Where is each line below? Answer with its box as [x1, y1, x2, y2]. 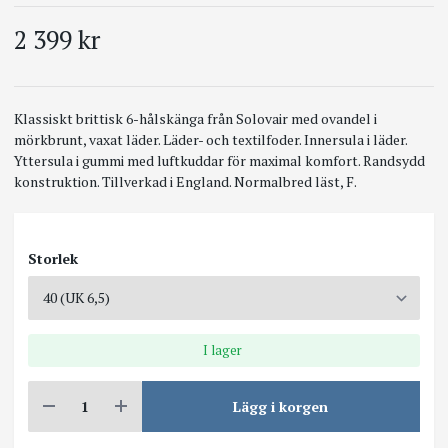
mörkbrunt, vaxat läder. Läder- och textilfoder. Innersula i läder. [14, 129, 407, 149]
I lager [202, 340, 242, 359]
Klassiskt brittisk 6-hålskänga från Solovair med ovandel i [14, 108, 377, 128]
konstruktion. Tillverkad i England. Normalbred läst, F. [14, 171, 357, 191]
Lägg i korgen [233, 396, 329, 416]
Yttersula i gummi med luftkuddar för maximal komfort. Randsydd [14, 150, 425, 170]
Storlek [28, 248, 78, 268]
